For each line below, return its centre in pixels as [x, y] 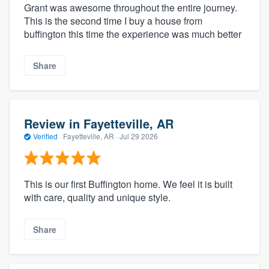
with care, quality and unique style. [97, 198]
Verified [45, 136]
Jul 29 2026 [139, 136]
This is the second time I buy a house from [113, 21]
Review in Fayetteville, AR [99, 123]
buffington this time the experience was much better [133, 34]
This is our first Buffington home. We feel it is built [128, 184]
